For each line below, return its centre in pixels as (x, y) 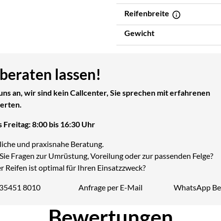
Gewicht (139, 33)
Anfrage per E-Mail (110, 187)
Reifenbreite (147, 13)
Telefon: (25, 192)
